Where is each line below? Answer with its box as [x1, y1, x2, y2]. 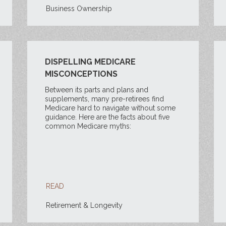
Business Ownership [45, 5, 112, 13]
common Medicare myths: [44, 122, 131, 130]
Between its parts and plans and [44, 86, 148, 94]
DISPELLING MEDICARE [44, 57, 136, 67]
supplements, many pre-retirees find [44, 95, 164, 103]
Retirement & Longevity [45, 201, 123, 209]
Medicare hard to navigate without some [44, 104, 176, 112]
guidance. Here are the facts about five [44, 113, 169, 121]
